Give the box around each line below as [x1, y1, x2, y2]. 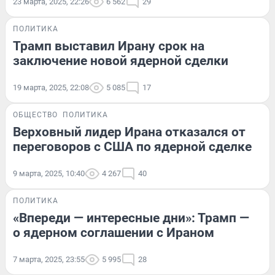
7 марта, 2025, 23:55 [13, 255, 85, 264]
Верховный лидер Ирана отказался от [13, 125, 246, 139]
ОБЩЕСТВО [13, 110, 58, 119]
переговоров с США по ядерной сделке [13, 139, 252, 154]
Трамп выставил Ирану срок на [13, 39, 204, 53]
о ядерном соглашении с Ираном [13, 225, 214, 240]
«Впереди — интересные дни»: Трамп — [13, 211, 249, 225]
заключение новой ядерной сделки [13, 53, 228, 68]
